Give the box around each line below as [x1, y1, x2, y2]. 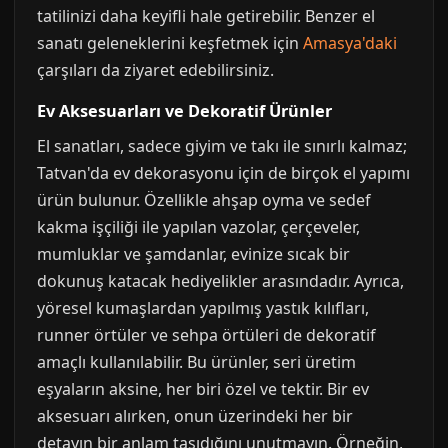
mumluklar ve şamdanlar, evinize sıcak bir [37, 243, 350, 265]
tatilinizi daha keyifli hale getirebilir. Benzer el [37, 5, 375, 27]
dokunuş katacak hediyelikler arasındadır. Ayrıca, [37, 270, 404, 292]
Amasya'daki [303, 32, 397, 54]
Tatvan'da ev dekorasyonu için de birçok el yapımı [37, 162, 410, 184]
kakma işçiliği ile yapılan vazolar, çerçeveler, [37, 216, 360, 238]
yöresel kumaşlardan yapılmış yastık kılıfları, [37, 297, 369, 319]
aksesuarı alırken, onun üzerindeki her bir [37, 405, 353, 427]
